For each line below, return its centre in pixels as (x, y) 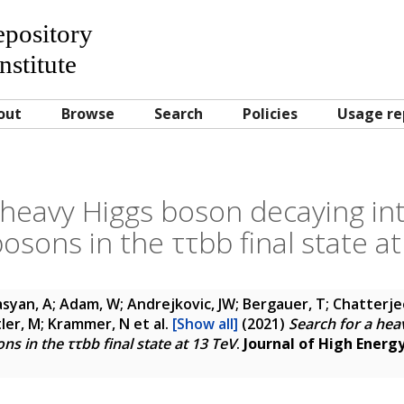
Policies (270, 114)
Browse (88, 114)
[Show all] (205, 324)
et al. (151, 324)
